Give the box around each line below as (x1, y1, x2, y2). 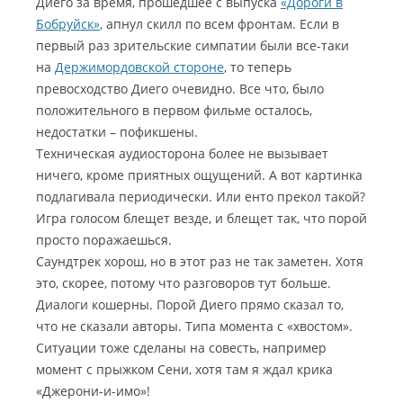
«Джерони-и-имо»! (36, 382, 150, 399)
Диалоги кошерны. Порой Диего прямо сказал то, (36, 296, 344, 313)
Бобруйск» (36, 15, 100, 32)
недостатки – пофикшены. (36, 123, 198, 140)
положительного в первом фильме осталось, (36, 102, 312, 119)
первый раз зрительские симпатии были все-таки (36, 37, 349, 54)
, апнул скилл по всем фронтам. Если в (100, 15, 339, 32)
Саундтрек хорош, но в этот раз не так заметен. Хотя (36, 253, 363, 270)
